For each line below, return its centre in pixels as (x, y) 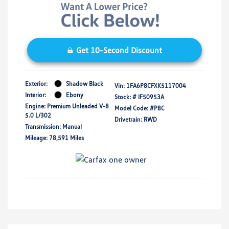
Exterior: (36, 83)
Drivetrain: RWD (136, 119)
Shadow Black (85, 83)
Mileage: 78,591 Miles (54, 138)
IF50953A (151, 97)
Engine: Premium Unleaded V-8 (67, 106)
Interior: (36, 95)
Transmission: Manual (53, 126)
